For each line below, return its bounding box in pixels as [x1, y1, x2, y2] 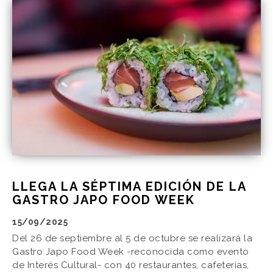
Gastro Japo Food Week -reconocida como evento [12, 246, 249, 258]
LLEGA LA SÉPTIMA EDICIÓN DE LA [12, 179, 246, 194]
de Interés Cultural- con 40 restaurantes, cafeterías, [12, 260, 249, 271]
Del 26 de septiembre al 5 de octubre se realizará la [12, 233, 252, 244]
